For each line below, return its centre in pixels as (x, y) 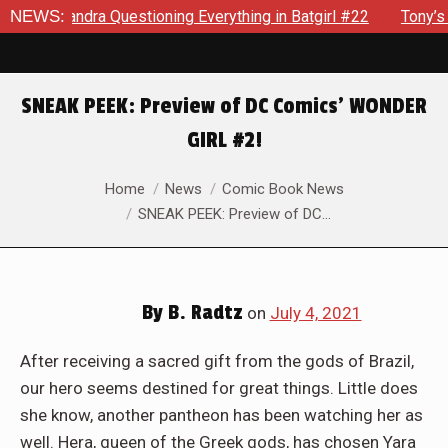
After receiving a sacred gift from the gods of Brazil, (217, 361)
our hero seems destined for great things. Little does (219, 388)
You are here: (68, 185)
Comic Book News (282, 189)
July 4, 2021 (315, 313)
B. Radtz (202, 313)
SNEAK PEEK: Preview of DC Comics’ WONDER (224, 106)
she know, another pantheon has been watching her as (221, 415)
